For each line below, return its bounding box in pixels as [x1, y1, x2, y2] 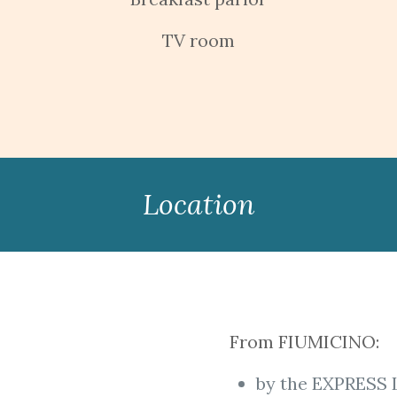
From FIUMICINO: [230, 331, 379, 353]
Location [142, 186, 255, 222]
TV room [161, 28, 235, 51]
